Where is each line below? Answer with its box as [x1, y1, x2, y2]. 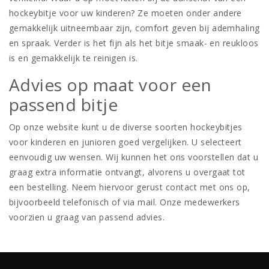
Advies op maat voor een [9, 73, 212, 97]
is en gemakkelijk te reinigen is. [9, 52, 138, 64]
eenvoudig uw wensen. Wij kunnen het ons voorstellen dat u [9, 151, 259, 163]
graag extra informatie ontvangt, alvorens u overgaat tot [9, 166, 246, 178]
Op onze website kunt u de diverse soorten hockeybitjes [9, 121, 243, 133]
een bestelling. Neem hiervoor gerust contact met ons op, [9, 181, 250, 193]
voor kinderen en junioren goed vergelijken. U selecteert [9, 136, 242, 148]
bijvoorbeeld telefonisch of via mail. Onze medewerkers [9, 196, 240, 208]
